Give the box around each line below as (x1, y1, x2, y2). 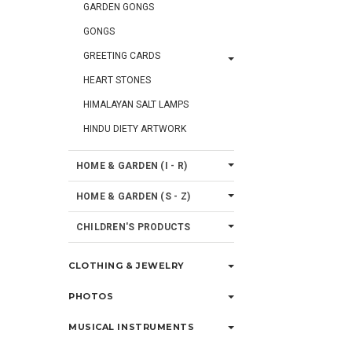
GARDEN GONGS (83, 2, 154, 13)
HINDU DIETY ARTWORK (83, 123, 186, 134)
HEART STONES (83, 75, 151, 86)
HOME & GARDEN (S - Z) (76, 191, 191, 202)
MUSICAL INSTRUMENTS (68, 321, 195, 332)
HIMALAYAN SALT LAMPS (83, 99, 189, 110)
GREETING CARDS (83, 50, 160, 61)
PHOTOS (68, 291, 114, 302)
